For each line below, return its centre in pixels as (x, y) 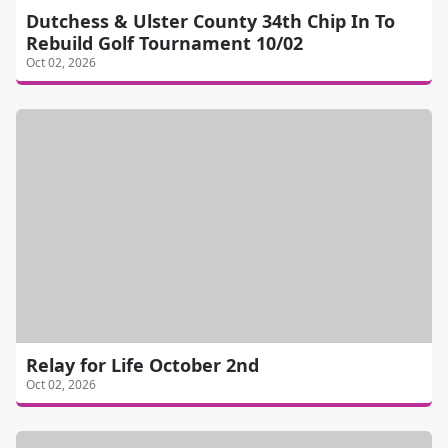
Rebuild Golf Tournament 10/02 (164, 43)
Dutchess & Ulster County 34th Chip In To (210, 21)
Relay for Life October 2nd (142, 365)
